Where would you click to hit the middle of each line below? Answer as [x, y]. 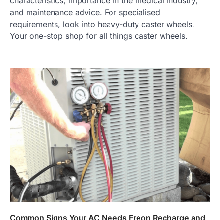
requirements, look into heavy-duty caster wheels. [102, 24]
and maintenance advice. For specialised [85, 12]
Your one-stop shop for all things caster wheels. [99, 36]
